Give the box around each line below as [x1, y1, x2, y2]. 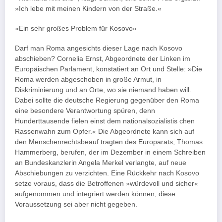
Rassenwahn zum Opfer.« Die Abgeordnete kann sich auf [15, 128, 194, 136]
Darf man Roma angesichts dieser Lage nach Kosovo [15, 45, 182, 53]
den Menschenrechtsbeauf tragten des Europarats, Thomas [15, 138, 203, 146]
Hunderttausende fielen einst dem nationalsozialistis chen [15, 117, 195, 125]
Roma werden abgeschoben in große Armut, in [15, 76, 162, 84]
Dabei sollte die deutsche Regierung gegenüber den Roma [15, 97, 199, 105]
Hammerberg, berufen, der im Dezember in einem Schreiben [15, 149, 206, 157]
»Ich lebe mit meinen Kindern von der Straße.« [15, 4, 162, 12]
